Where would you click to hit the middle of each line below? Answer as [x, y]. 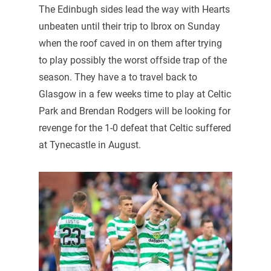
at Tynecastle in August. [90, 145]
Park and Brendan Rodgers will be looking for [134, 111]
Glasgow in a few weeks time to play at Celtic [135, 94]
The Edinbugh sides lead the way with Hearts [134, 9]
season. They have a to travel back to [118, 77]
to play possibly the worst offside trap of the [132, 60]
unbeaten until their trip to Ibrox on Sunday [129, 26]
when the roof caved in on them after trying [130, 43]
